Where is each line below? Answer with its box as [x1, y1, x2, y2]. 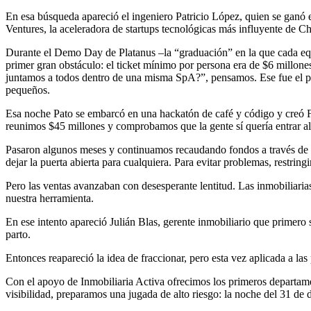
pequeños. [6, 83, 50, 96]
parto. [6, 228, 31, 240]
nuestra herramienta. [6, 192, 94, 204]
